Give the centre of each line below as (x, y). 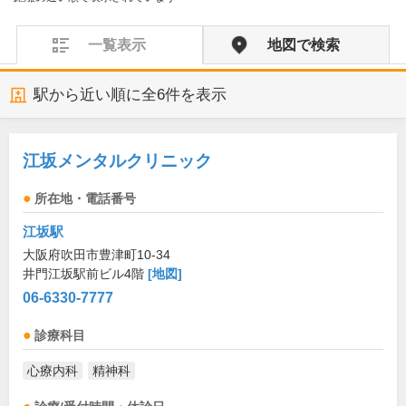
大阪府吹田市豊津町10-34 (97, 255)
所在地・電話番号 (85, 199)
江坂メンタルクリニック (117, 161)
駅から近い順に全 (95, 95)
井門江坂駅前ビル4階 (85, 274)
